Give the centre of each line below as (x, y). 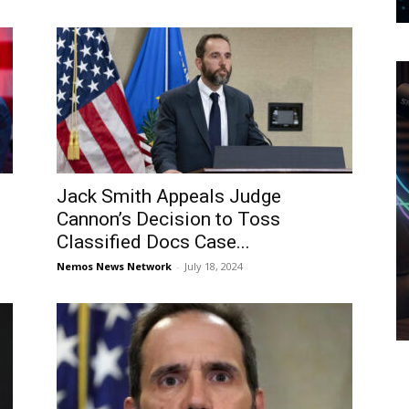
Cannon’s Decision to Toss (168, 219)
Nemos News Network (114, 266)
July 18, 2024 (214, 266)
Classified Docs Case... (153, 242)
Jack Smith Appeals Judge (169, 196)
